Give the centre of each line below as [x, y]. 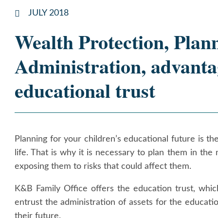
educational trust [85, 91]
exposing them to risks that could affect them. [103, 167]
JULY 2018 [48, 13]
